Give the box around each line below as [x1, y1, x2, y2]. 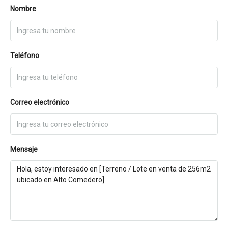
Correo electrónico [10, 98, 69, 106]
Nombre [10, 5, 36, 13]
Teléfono [10, 51, 39, 60]
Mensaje [10, 145, 38, 153]
